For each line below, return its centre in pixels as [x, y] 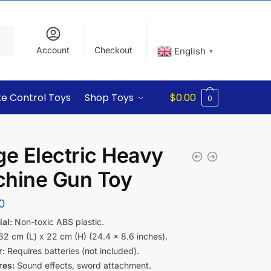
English [190, 51]
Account [53, 50]
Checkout [114, 50]
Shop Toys [109, 98]
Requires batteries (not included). [72, 251]
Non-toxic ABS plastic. [58, 222]
